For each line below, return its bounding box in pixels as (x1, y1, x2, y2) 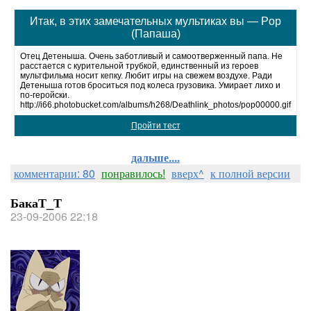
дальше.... (131, 149, 180, 165)
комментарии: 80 (14, 165, 95, 181)
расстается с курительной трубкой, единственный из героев (20, 61, 258, 71)
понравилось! (101, 165, 165, 181)
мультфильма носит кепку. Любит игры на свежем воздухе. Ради (20, 71, 272, 81)
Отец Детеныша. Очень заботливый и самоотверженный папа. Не (20, 51, 283, 61)
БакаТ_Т (10, 194, 62, 212)
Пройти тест (131, 121, 180, 131)
